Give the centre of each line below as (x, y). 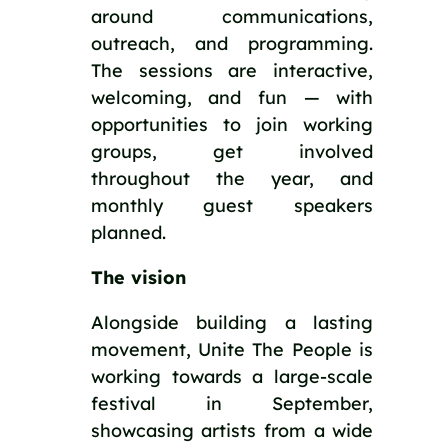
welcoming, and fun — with (232, 97)
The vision (138, 277)
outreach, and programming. (232, 43)
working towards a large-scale (232, 376)
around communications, (232, 16)
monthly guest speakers (232, 205)
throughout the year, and (232, 178)
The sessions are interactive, (232, 70)
